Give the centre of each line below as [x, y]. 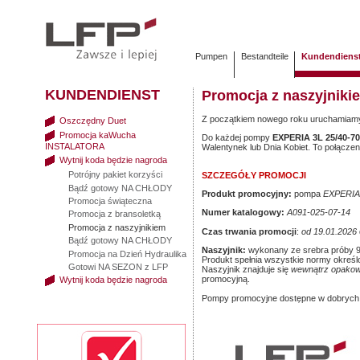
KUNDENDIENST [102, 95]
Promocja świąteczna [110, 200]
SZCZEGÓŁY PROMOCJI [254, 176]
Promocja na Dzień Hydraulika [127, 254]
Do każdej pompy [237, 138]
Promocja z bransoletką [114, 214]
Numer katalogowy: [243, 213]
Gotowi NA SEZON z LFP [118, 266]
